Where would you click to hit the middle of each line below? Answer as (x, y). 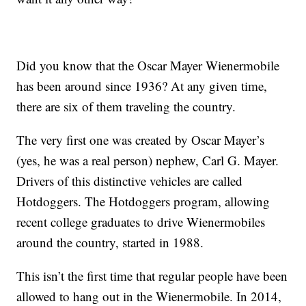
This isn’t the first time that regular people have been (152, 275)
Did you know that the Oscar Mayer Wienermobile (148, 65)
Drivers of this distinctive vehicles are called (130, 180)
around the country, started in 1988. (110, 242)
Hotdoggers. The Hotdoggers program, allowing (143, 201)
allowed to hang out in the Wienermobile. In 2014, (149, 296)
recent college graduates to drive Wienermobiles (141, 221)
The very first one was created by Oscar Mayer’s (141, 139)
